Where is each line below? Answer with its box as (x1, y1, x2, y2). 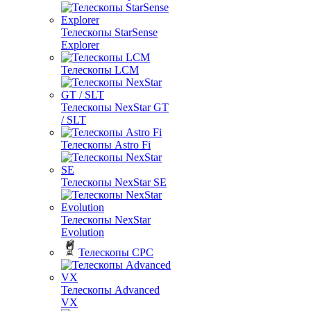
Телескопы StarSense (61, 26, 158, 38)
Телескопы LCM (61, 63, 139, 76)
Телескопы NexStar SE (61, 176, 167, 188)
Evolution (61, 226, 104, 238)
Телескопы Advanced (61, 283, 160, 296)
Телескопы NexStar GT (61, 101, 169, 113)
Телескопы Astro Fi (61, 138, 151, 151)
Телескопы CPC (78, 246, 153, 258)
